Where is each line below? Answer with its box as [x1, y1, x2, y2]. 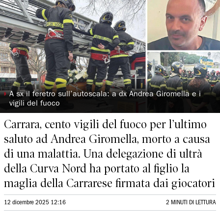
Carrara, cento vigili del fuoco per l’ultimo [4, 117, 207, 131]
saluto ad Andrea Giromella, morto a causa [4, 132, 210, 146]
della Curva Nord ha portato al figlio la [4, 162, 190, 175]
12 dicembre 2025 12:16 [4, 200, 66, 205]
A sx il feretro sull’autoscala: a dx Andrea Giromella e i [9, 91, 201, 99]
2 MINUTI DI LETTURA [166, 200, 216, 205]
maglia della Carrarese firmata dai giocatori [4, 176, 215, 190]
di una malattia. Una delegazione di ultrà [4, 147, 202, 161]
